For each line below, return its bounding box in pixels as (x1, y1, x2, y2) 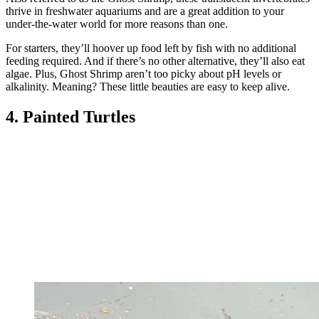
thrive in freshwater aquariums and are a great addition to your (6, 5, 284, 18)
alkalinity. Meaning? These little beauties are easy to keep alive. (6, 80, 290, 93)
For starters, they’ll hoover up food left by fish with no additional (6, 42, 296, 55)
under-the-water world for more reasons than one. (6, 18, 228, 31)
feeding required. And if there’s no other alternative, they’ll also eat (6, 55, 305, 68)
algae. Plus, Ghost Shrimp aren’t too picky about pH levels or (6, 68, 281, 80)
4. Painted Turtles (6, 108, 135, 127)
